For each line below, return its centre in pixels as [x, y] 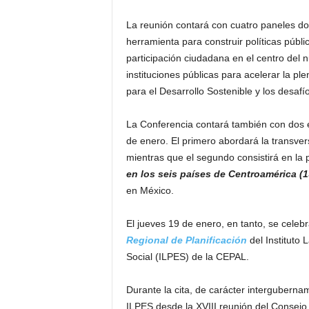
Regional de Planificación [186, 240]
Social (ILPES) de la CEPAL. [187, 257]
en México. [150, 190]
